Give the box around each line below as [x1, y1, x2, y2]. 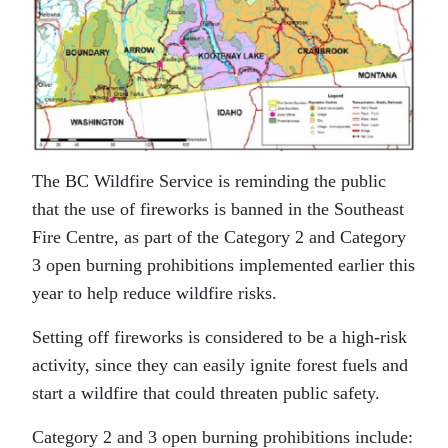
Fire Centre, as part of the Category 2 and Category [32, 226, 406, 247]
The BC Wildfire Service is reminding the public [32, 170, 386, 191]
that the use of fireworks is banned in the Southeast [32, 198, 404, 219]
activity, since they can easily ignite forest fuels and [32, 354, 408, 375]
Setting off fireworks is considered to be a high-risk [32, 326, 407, 347]
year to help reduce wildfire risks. [32, 282, 277, 303]
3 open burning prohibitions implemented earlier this [32, 254, 415, 275]
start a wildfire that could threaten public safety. [32, 382, 380, 403]
